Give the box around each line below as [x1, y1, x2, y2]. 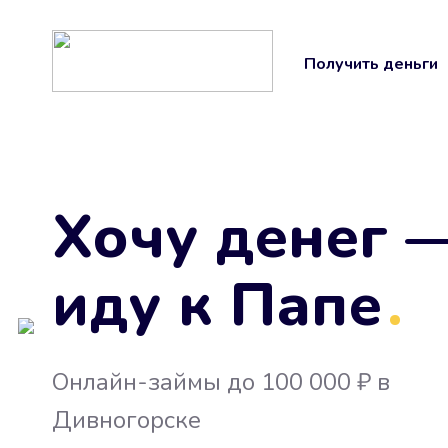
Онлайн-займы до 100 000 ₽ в [52, 366, 390, 398]
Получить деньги [304, 53, 438, 75]
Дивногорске [52, 404, 201, 436]
